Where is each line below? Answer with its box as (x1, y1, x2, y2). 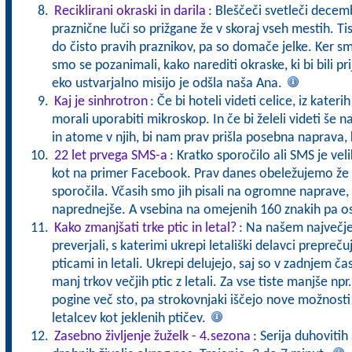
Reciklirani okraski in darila (53, 4, 206, 19)
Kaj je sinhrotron (53, 94, 148, 109)
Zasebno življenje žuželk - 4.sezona (53, 329, 251, 344)
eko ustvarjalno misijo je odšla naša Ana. (51, 76, 285, 91)
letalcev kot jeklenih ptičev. (51, 311, 209, 326)
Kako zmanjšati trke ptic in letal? (53, 221, 236, 236)
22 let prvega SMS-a (53, 148, 167, 163)
